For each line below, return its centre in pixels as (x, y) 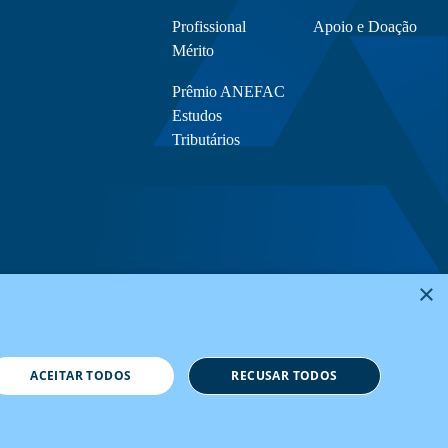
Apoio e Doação (364, 26)
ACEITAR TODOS (81, 375)
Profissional (208, 26)
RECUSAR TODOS (284, 375)
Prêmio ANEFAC (228, 91)
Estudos (196, 115)
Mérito (192, 50)
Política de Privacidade (359, 432)
